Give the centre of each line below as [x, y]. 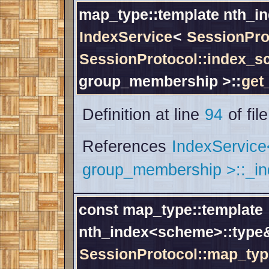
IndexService [126, 37]
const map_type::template [171, 210]
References [127, 147]
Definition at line [143, 115]
